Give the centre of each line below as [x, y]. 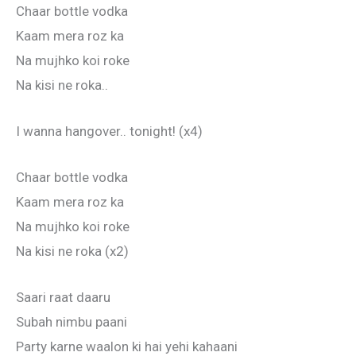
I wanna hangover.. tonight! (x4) [109, 131]
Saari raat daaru [63, 298]
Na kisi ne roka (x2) [72, 252]
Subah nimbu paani [72, 322]
